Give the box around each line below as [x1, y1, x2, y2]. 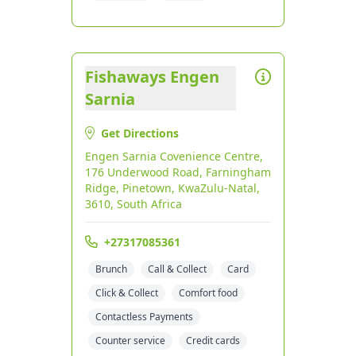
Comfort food [179, 286, 238, 300]
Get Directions [101, 126, 179, 141]
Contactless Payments [95, 310, 193, 323]
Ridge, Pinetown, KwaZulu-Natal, [85, 180, 260, 195]
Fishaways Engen [85, 66, 219, 87]
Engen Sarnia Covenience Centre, [85, 149, 263, 164]
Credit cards [186, 334, 240, 347]
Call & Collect [148, 262, 207, 276]
